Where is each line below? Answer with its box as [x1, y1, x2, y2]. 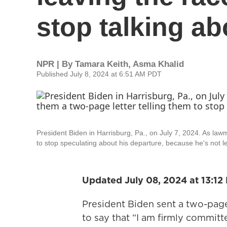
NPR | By [36, 59, 75, 69]
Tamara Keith [75, 59, 128, 69]
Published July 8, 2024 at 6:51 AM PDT [36, 70, 162, 78]
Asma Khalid [133, 59, 184, 69]
